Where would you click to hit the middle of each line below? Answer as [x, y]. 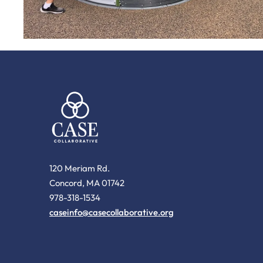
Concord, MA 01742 [87, 183]
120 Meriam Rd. [80, 168]
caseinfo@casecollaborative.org [112, 213]
